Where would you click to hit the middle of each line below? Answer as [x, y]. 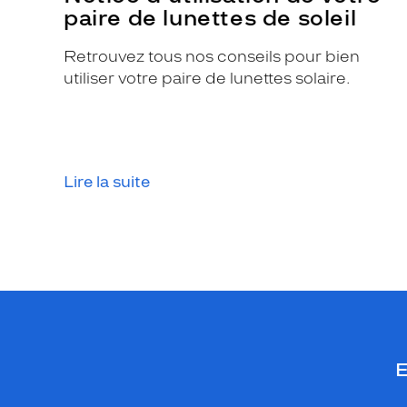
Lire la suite [107, 182]
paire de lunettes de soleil [210, 18]
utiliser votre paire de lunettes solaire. [207, 78]
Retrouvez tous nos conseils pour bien [212, 56]
